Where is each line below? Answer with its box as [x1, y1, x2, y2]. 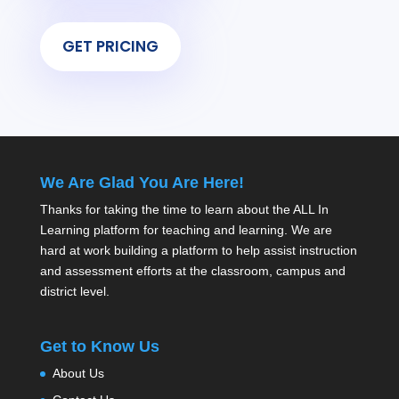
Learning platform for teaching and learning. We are [39, 222, 332, 237]
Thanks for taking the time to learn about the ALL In [39, 201, 329, 216]
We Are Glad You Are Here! [39, 173, 244, 191]
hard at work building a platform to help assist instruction [39, 242, 357, 257]
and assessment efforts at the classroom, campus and [39, 263, 346, 278]
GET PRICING [61, 36, 159, 58]
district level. [39, 283, 110, 298]
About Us [52, 365, 104, 380]
